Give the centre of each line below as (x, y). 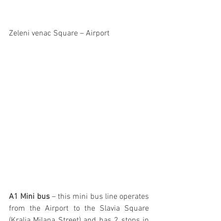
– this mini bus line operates (100, 197)
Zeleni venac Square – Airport (59, 34)
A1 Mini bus (30, 197)
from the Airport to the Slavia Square (79, 209)
